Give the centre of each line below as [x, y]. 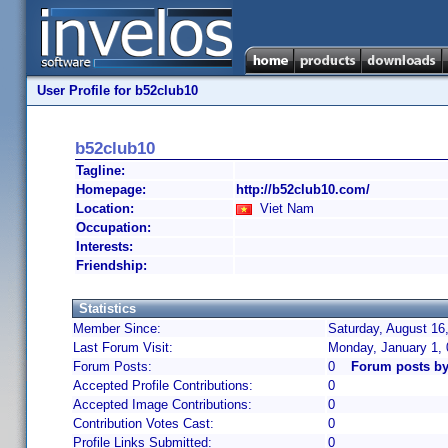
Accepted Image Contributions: [162, 404]
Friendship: [111, 265]
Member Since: [117, 328]
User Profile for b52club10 [117, 90]
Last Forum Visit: [123, 347]
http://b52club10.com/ [303, 189]
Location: [105, 208]
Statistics [107, 308]
